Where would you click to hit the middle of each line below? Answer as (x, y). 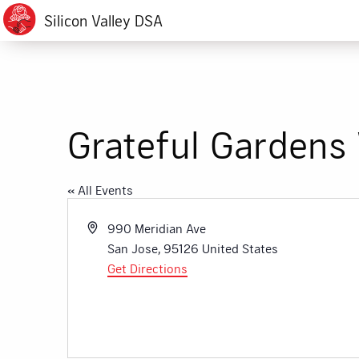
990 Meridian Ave (157, 228)
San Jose (133, 248)
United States (240, 248)
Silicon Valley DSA (103, 20)
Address (110, 227)
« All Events (100, 190)
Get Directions (148, 268)
